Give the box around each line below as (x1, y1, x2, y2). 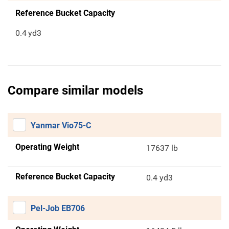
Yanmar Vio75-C (31, 121, 91, 131)
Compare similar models (8, 83, 143, 98)
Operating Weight (15, 142, 79, 152)
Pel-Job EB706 (31, 203, 85, 214)
